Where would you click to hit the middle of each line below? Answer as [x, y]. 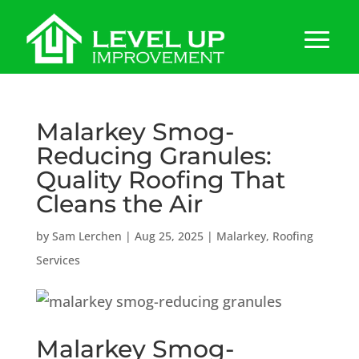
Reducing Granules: [153, 155]
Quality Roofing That [160, 179]
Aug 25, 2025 [169, 236]
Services [58, 260]
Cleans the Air [119, 204]
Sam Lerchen [87, 236]
